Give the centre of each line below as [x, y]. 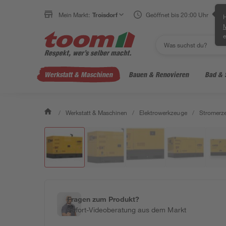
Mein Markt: [74, 15]
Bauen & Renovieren [159, 74]
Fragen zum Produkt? [103, 199]
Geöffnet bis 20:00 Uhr [177, 15]
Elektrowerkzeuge [163, 112]
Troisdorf [105, 15]
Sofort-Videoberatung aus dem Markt [127, 210]
